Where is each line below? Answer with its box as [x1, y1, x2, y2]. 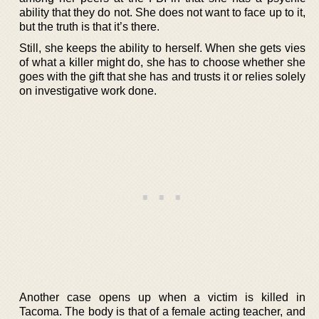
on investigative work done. [19, 84, 157, 97]
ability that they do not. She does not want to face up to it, [19, 6, 305, 19]
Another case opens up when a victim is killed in [19, 291, 305, 303]
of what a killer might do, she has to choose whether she [19, 56, 305, 68]
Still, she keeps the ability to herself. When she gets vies [19, 41, 305, 54]
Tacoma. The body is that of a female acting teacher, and [19, 305, 305, 318]
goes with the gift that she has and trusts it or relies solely [19, 70, 305, 83]
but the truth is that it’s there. [19, 20, 159, 33]
